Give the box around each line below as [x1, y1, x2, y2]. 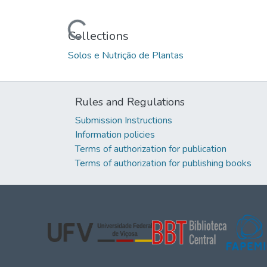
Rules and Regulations [75, 95, 185, 110]
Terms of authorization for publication [75, 142, 226, 156]
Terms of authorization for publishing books [75, 157, 252, 170]
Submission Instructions [75, 114, 172, 128]
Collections [68, 27, 129, 44]
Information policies [75, 128, 155, 142]
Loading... [69, 14, 110, 38]
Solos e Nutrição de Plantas [68, 48, 184, 62]
